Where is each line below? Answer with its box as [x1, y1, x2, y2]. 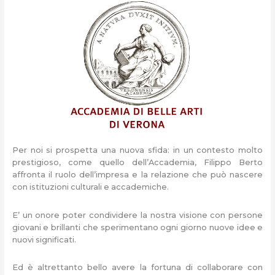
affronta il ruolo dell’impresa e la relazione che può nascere [12, 170, 263, 180]
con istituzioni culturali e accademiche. [12, 182, 169, 192]
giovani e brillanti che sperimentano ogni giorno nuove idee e [12, 222, 263, 232]
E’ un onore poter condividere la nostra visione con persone [12, 210, 263, 220]
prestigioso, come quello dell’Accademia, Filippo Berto [12, 158, 263, 168]
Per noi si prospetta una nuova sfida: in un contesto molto [12, 145, 263, 155]
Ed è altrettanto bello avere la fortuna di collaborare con [12, 263, 263, 273]
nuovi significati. [12, 234, 76, 244]
